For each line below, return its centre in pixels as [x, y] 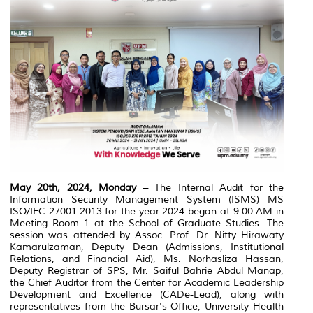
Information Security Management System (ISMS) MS [147, 199]
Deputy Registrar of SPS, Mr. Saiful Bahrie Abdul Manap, [147, 270]
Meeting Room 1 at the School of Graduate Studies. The [147, 223]
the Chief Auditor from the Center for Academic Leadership [147, 282]
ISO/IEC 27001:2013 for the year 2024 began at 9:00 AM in [147, 211]
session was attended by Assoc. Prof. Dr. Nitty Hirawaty [147, 235]
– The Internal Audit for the [210, 187]
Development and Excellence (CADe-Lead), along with [147, 294]
